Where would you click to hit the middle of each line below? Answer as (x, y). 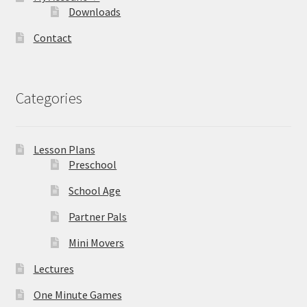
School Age (95, 191)
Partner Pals (98, 217)
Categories (49, 98)
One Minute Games (77, 295)
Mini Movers (97, 243)
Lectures (53, 269)
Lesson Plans (64, 150)
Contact (52, 37)
